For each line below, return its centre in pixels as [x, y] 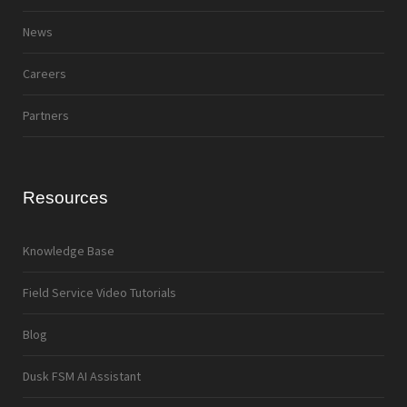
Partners [46, 115]
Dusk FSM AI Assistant [82, 376]
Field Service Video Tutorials [99, 292]
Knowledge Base [69, 250]
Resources [65, 197]
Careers [45, 73]
